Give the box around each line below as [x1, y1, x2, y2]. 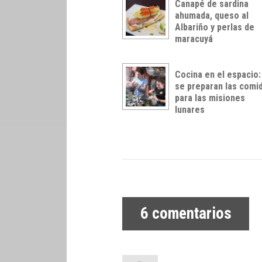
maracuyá [175, 33, 213, 44]
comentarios [148, 204, 232, 223]
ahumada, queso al [175, 9, 249, 21]
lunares [175, 104, 205, 115]
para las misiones [175, 92, 246, 104]
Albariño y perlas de [175, 21, 255, 33]
